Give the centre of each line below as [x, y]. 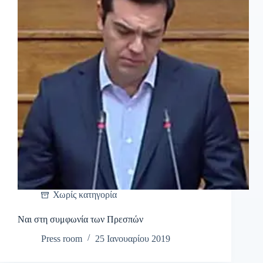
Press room [62, 239]
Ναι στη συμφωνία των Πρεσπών [80, 220]
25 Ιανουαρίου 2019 [133, 239]
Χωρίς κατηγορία [85, 195]
